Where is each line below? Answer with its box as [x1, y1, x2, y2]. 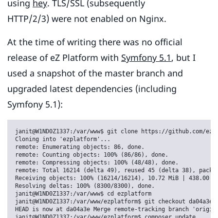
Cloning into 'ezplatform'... [15, 136, 110, 143]
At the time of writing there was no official [7, 36, 182, 48]
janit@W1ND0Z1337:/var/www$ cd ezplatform [15, 190, 151, 198]
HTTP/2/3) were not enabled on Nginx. [7, 13, 166, 25]
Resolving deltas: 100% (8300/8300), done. [15, 182, 155, 190]
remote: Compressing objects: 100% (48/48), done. [15, 159, 179, 166]
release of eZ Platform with [7, 52, 121, 64]
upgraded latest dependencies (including [7, 83, 177, 95]
